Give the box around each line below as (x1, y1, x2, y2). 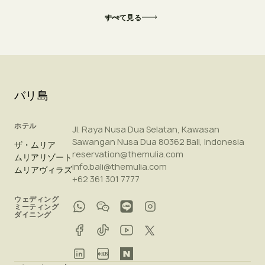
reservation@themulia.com (72, 148, 183, 160)
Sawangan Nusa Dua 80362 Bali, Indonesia (72, 135, 244, 147)
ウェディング (14, 193, 59, 204)
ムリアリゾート (14, 151, 72, 163)
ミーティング (14, 201, 59, 212)
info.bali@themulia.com (72, 160, 167, 172)
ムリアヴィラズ (14, 163, 72, 176)
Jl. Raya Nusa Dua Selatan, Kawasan (72, 123, 219, 135)
